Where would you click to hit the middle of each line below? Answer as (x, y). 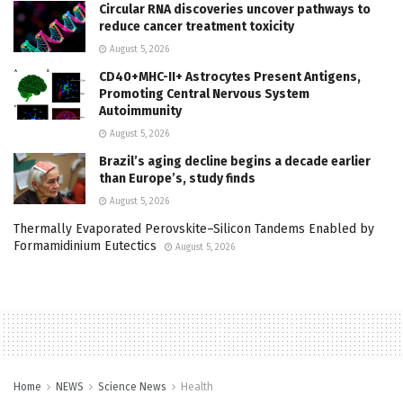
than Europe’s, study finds (177, 178)
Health (197, 386)
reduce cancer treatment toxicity (197, 26)
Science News (132, 386)
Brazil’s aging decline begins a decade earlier (235, 161)
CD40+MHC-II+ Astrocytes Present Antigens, (230, 76)
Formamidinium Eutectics (85, 246)
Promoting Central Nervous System (204, 94)
